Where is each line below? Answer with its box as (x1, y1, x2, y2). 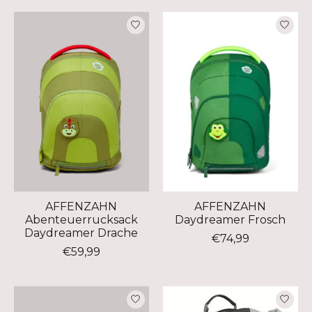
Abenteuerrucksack (24, 212, 138, 226)
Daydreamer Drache (24, 226, 139, 240)
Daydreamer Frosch (175, 212, 286, 226)
